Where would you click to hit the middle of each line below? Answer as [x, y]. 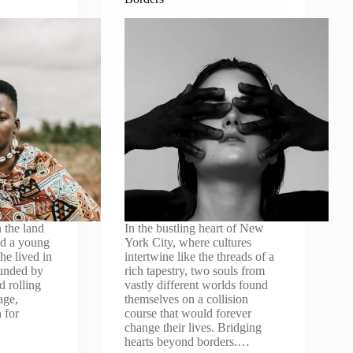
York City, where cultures [188, 242]
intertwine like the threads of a [200, 256]
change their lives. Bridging [193, 327]
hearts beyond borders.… [188, 342]
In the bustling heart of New [195, 228]
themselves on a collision [187, 299]
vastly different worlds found [197, 285]
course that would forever [188, 313]
